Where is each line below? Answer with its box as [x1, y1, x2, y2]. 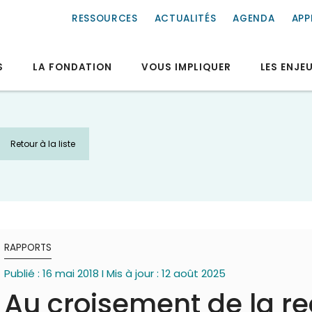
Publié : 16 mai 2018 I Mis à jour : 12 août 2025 [4, 266, 226, 281]
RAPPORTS [4, 241, 52, 254]
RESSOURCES [71, 12, 138, 25]
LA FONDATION [32, 61, 113, 74]
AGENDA [233, 12, 275, 25]
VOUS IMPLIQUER [141, 61, 231, 74]
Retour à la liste [10, 138, 75, 150]
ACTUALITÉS [154, 12, 217, 25]
